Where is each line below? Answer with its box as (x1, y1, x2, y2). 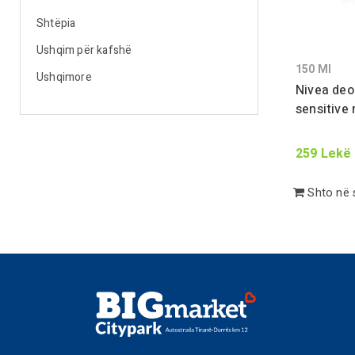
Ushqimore (36, 69, 92, 86)
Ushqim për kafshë (36, 42, 132, 59)
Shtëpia (36, 15, 76, 32)
